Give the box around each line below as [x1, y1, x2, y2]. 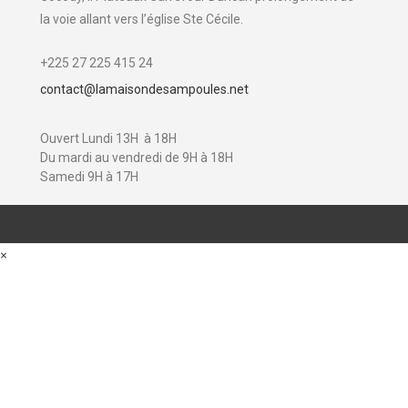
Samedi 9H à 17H [40, 169, 138, 185]
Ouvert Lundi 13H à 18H [40, 131, 179, 147]
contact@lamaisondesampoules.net [40, 82, 249, 97]
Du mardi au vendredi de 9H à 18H [40, 150, 233, 166]
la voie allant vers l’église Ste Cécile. [40, 12, 243, 27]
